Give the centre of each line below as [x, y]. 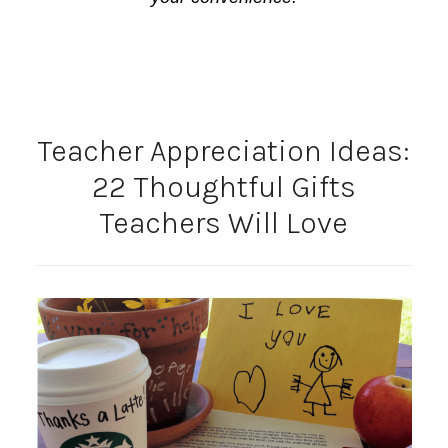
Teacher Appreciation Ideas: [224, 150]
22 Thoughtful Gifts [223, 186]
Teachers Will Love [224, 222]
